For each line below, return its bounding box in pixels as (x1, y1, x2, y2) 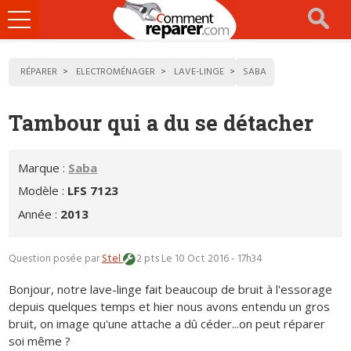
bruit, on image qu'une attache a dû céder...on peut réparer (9, 315, 326, 331)
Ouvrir (18, 9, 46, 27)
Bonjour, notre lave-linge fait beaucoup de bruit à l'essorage (9, 280, 333, 297)
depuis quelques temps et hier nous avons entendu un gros (9, 298, 331, 314)
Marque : (18, 159, 69, 175)
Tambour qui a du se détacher (9, 109, 314, 137)
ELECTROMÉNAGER (76, 64, 156, 81)
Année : (18, 205, 61, 222)
